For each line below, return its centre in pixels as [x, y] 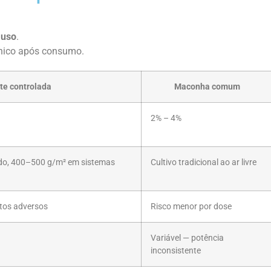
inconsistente [176, 250]
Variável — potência [187, 238]
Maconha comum [207, 87]
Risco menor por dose [191, 206]
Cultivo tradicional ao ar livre [204, 162]
